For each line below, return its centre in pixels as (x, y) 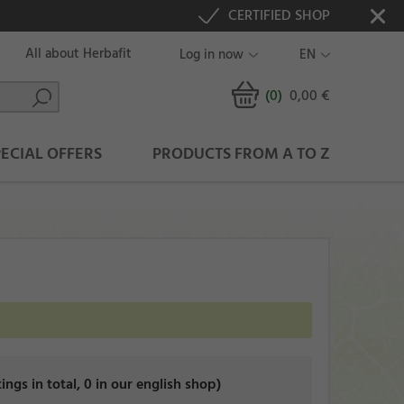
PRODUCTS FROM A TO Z (241, 154)
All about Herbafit (78, 54)
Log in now (211, 55)
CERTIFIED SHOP (279, 15)
